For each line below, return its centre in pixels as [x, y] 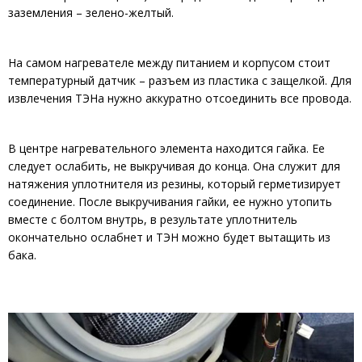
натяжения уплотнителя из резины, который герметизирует [175, 183]
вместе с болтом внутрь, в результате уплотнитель [153, 219]
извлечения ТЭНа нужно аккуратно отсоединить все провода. [180, 98]
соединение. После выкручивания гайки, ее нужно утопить [170, 201]
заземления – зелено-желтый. [91, 12]
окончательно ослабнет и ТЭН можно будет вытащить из [169, 237]
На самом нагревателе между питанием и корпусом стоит [169, 62]
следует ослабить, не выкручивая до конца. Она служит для [174, 166]
